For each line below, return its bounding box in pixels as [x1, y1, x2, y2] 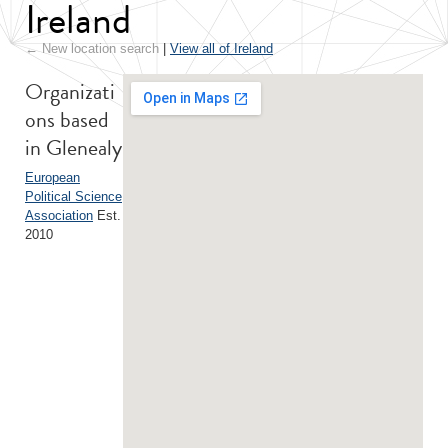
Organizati [25, 75, 115, 108]
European [25, 170, 80, 185]
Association [25, 208, 93, 223]
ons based [25, 103, 109, 136]
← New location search [25, 41, 159, 56]
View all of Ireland [170, 41, 273, 56]
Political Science [25, 189, 122, 204]
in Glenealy [25, 131, 122, 164]
